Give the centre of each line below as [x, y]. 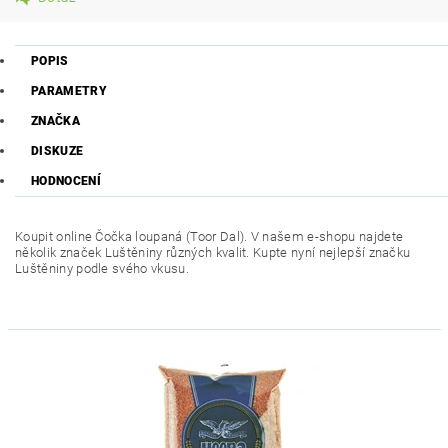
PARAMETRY [69, 91]
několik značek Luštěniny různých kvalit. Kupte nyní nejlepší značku [213, 252]
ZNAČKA [55, 121]
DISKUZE [57, 151]
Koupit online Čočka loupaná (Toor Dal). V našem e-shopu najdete [209, 236]
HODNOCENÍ [66, 181]
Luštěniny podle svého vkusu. [102, 268]
